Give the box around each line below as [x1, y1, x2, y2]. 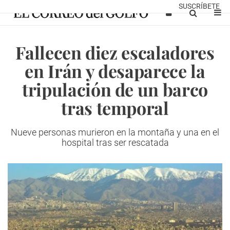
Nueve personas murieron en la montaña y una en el [11, 127, 219, 138]
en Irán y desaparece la [25, 59, 205, 83]
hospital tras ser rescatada [61, 137, 169, 148]
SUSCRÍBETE [179, 2, 220, 10]
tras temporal [61, 96, 169, 120]
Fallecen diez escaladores [15, 41, 215, 64]
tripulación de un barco [22, 78, 208, 101]
